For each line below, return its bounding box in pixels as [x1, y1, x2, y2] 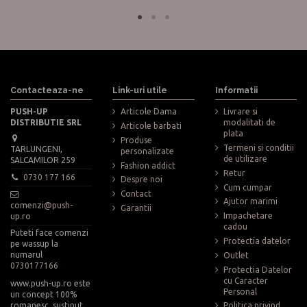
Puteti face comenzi [10, 228, 88, 238]
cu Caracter [223, 275, 268, 285]
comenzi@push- [10, 201, 73, 210]
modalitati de [223, 118, 275, 127]
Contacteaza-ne [10, 85, 84, 95]
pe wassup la [10, 239, 58, 249]
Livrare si [223, 107, 258, 116]
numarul [10, 250, 42, 260]
